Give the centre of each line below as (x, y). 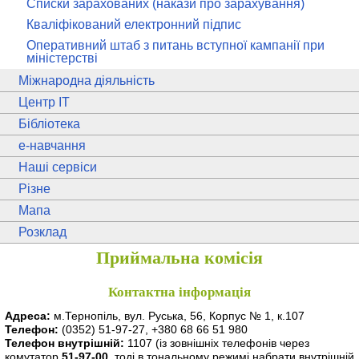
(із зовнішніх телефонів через (232, 343)
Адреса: (28, 316)
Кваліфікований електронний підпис (134, 24)
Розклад (42, 232)
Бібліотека (49, 124)
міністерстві (62, 58)
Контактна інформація (179, 292)
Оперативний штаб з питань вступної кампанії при (175, 45)
